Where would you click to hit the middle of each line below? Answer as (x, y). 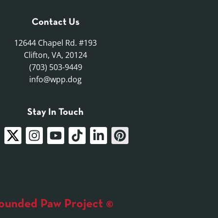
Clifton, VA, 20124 (56, 55)
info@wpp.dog (56, 80)
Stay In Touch (56, 113)
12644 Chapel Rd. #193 (56, 43)
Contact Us (56, 23)
